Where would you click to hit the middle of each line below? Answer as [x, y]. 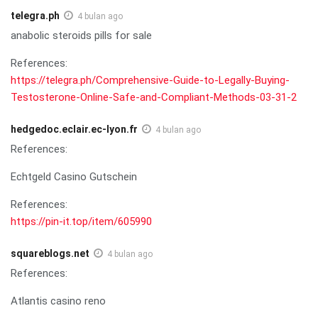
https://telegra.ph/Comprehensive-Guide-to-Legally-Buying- [150, 80]
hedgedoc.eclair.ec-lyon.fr [74, 129]
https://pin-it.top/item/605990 [81, 221]
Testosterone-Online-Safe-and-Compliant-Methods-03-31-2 [154, 97]
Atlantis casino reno [58, 301]
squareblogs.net [50, 253]
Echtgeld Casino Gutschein [74, 176]
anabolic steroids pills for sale [81, 35]
